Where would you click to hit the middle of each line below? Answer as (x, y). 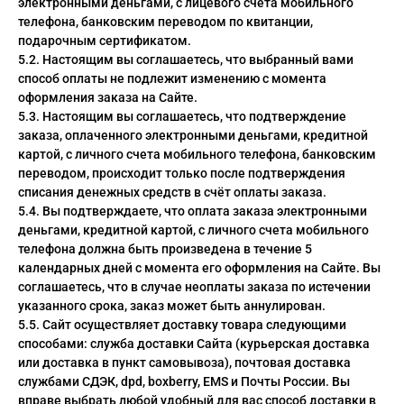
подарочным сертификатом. (105, 41)
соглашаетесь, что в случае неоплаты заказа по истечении (194, 287)
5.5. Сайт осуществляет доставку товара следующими (182, 325)
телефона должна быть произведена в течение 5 (165, 249)
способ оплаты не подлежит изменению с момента (172, 78)
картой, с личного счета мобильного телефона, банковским (197, 154)
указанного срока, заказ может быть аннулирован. (172, 306)
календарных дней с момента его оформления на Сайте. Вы (199, 268)
